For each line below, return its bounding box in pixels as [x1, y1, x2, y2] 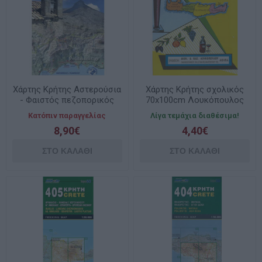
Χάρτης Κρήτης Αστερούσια [13, 84, 122, 95]
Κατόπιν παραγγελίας [28, 111, 106, 120]
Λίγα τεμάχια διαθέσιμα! [150, 111, 240, 120]
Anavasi [51, 105, 82, 116]
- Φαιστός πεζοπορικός [20, 94, 115, 105]
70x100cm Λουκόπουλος [146, 94, 244, 105]
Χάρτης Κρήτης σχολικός [146, 84, 244, 95]
